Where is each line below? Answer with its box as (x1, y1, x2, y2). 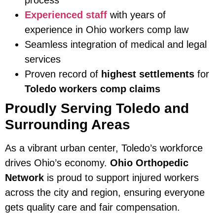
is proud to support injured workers (44, 172, 199, 183)
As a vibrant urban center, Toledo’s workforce (5, 142, 203, 153)
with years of (107, 9, 166, 20)
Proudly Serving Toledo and (5, 100, 189, 116)
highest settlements (101, 68, 194, 79)
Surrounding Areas (5, 116, 130, 132)
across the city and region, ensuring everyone (5, 186, 205, 198)
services (25, 53, 61, 65)
